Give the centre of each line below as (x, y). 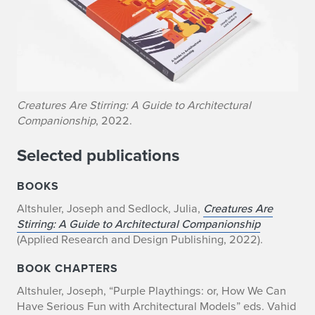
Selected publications (98, 155)
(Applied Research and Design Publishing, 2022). (140, 239)
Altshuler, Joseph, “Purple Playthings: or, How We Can (152, 291)
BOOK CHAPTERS (67, 269)
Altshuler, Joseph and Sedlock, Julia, (110, 208)
